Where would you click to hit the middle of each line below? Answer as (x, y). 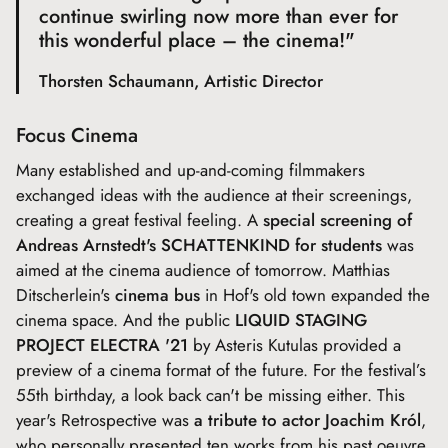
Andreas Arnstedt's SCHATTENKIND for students (199, 245)
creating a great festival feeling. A (139, 220)
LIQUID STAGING (301, 320)
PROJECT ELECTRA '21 (102, 345)
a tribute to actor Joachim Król (307, 420)
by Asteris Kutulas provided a (294, 345)
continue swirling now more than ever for (218, 16)
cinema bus (157, 295)
